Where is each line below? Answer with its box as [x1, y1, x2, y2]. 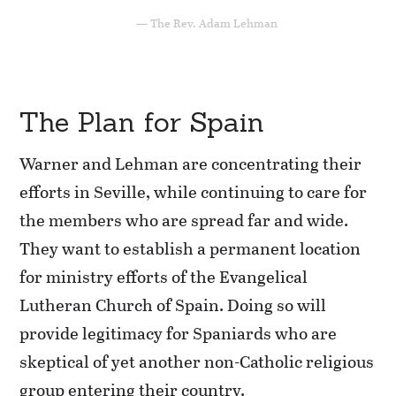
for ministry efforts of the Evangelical [19, 264, 308, 289]
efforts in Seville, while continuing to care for [19, 179, 368, 204]
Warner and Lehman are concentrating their [19, 151, 362, 176]
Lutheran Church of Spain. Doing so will [19, 293, 327, 317]
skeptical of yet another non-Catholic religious [19, 349, 375, 374]
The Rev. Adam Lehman [150, 13, 278, 31]
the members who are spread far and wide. [19, 208, 349, 232]
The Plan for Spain [19, 104, 265, 140]
